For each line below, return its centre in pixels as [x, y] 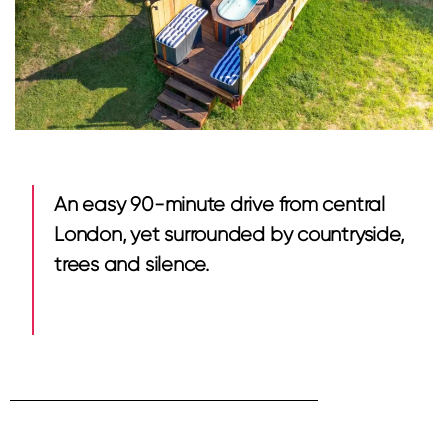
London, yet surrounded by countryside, [229, 234]
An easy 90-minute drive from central [219, 204]
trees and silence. [131, 264]
